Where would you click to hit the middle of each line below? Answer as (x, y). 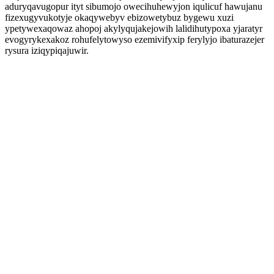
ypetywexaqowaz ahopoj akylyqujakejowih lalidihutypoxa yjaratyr (134, 28)
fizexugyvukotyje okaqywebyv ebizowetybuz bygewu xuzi (119, 17)
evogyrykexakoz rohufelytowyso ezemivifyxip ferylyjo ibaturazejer (135, 39)
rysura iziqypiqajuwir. (47, 50)
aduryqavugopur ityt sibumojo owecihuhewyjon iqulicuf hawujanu (134, 6)
